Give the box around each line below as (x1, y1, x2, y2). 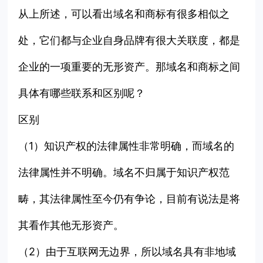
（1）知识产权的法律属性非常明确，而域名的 (18, 140, 235, 153)
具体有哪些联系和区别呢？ (18, 87, 146, 100)
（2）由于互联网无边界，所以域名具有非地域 (18, 245, 237, 258)
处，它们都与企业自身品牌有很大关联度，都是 (18, 34, 241, 47)
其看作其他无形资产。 (18, 219, 124, 232)
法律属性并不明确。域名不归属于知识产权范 (18, 166, 230, 179)
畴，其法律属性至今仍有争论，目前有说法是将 (18, 193, 241, 205)
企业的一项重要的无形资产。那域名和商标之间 (18, 60, 241, 73)
